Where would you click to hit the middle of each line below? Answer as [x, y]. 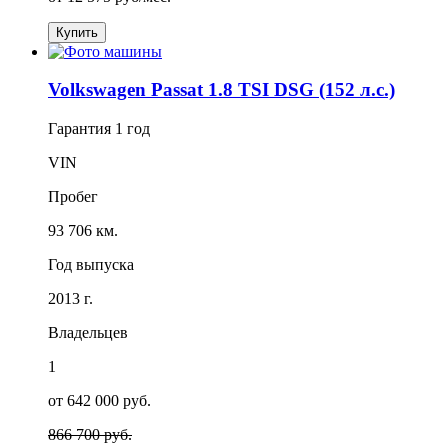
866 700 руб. [90, 435]
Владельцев [88, 333]
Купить [77, 32]
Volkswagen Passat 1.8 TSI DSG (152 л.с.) [221, 90]
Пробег [73, 197]
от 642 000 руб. [99, 401]
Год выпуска [91, 265]
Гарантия [81, 129]
